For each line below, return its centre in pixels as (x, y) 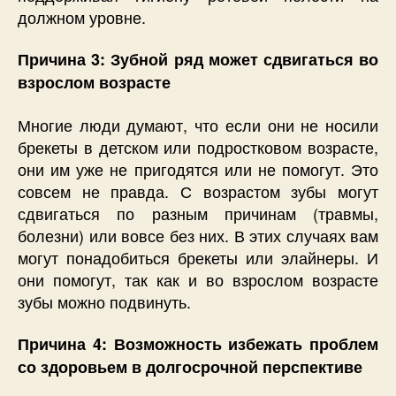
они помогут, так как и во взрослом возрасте (198, 279)
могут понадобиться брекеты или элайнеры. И (198, 257)
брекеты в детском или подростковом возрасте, (198, 146)
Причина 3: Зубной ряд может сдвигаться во (198, 60)
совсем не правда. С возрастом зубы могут (198, 190)
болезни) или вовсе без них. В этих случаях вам (198, 235)
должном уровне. (82, 16)
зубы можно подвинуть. (104, 301)
